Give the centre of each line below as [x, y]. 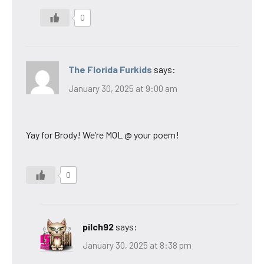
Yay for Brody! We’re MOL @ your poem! [103, 134]
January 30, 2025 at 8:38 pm [137, 245]
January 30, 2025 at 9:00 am [123, 88]
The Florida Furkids [110, 70]
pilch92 [98, 226]
